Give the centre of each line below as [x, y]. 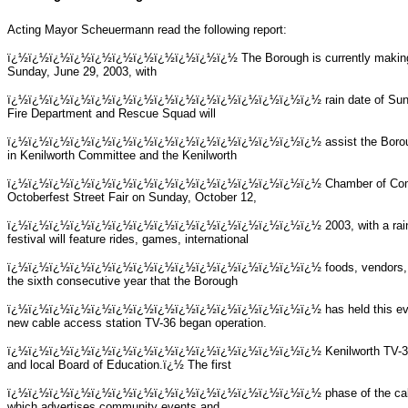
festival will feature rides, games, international [128, 239]
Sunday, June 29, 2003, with [82, 71]
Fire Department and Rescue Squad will [112, 113]
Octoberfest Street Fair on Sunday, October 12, [132, 197]
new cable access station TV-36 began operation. [137, 322]
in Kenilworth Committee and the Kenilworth [122, 155]
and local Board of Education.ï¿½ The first [119, 364]
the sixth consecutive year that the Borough [122, 280]
